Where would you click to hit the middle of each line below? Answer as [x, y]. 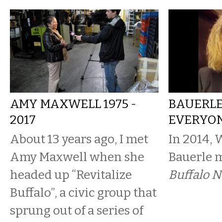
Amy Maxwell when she [77, 157]
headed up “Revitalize [71, 175]
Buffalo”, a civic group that [83, 193]
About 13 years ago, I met [79, 139]
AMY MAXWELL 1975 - [73, 104]
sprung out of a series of [77, 210]
